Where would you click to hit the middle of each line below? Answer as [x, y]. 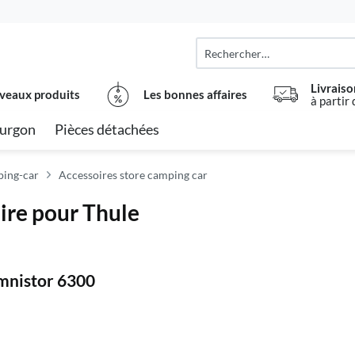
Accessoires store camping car [133, 175]
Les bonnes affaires [195, 94]
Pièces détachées [107, 129]
